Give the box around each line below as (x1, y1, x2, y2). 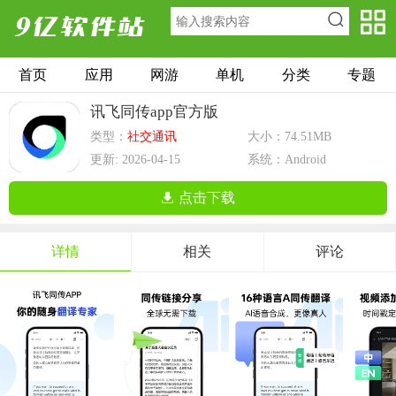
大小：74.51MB (247, 130, 331, 144)
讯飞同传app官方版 (90, 103, 218, 121)
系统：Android (247, 153, 326, 167)
